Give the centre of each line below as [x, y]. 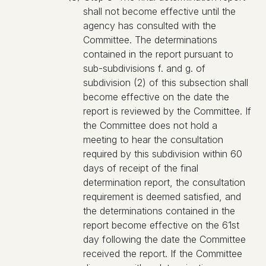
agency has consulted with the [150, 26]
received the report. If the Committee [163, 254]
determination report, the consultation [164, 182]
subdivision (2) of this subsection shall [166, 83]
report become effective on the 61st [161, 225]
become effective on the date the [156, 97]
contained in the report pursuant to [158, 54]
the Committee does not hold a [150, 125]
